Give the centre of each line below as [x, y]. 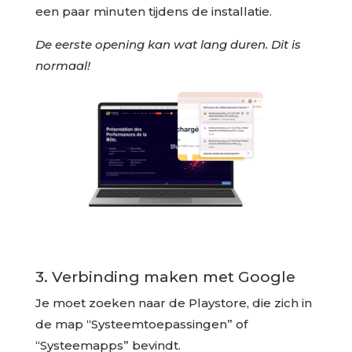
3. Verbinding [89, 276]
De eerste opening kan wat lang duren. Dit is [168, 44]
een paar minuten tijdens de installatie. [153, 11]
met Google [247, 276]
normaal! [62, 65]
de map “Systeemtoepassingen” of [141, 324]
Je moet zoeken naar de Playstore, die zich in [173, 302]
